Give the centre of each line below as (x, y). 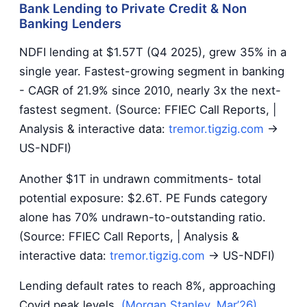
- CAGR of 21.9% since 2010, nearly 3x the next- (150, 90)
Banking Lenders (70, 24)
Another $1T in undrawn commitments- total (140, 179)
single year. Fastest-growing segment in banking (152, 71)
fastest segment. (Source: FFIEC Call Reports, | (148, 109)
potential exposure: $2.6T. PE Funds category (143, 198)
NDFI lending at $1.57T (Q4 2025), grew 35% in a (153, 52)
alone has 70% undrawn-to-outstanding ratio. (143, 217)
